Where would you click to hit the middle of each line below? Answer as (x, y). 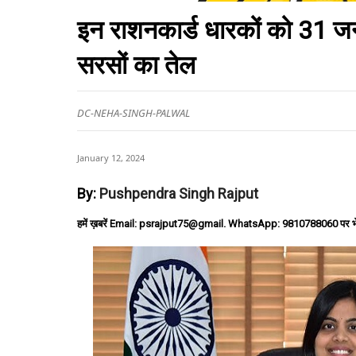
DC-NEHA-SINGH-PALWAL (133, 113)
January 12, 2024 (111, 158)
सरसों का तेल (136, 65)
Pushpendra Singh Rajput (179, 193)
